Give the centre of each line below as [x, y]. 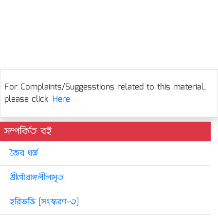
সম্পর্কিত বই [28, 131]
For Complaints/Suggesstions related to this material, [105, 87]
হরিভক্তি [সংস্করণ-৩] [44, 202]
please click [27, 100]
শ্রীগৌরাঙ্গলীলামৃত [36, 178]
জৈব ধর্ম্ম [24, 154]
